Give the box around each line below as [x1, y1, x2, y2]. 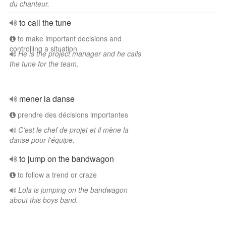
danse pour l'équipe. [10, 135, 75, 145]
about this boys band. [10, 195, 78, 205]
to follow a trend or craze [16, 169, 97, 180]
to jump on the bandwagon [19, 153, 114, 164]
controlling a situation [10, 43, 77, 53]
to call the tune [19, 17, 71, 28]
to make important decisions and [16, 33, 122, 43]
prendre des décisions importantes [16, 109, 128, 120]
